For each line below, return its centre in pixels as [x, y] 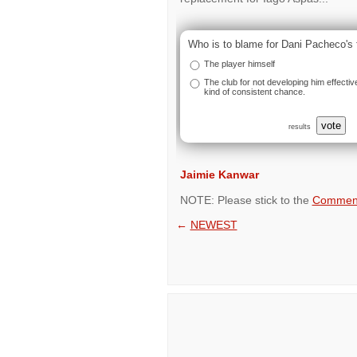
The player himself [239, 64]
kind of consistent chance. [254, 92]
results [300, 126]
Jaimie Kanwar [219, 175]
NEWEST [214, 225]
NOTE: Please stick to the [246, 200]
